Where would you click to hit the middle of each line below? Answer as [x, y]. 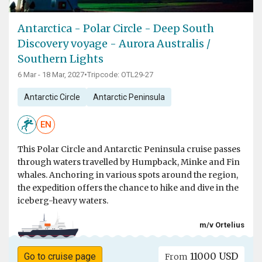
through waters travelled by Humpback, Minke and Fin [129, 162]
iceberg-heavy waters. [63, 201]
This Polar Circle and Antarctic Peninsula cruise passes [129, 149]
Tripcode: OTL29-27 [120, 75]
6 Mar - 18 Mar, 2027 [51, 75]
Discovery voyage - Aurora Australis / [114, 44]
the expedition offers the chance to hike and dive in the [128, 188]
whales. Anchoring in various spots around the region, [128, 175]
